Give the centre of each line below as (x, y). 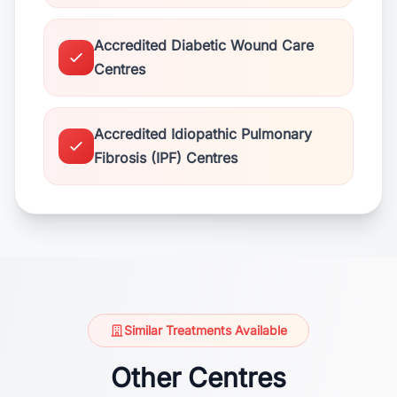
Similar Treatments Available (206, 330)
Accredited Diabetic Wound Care (204, 45)
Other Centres (198, 378)
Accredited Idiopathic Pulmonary (203, 134)
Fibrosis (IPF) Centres (166, 158)
